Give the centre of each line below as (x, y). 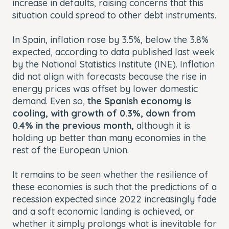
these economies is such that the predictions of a (114, 187)
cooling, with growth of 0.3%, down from (104, 113)
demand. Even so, (50, 101)
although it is (162, 125)
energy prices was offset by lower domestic (105, 88)
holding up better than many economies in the (109, 138)
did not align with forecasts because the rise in (109, 76)
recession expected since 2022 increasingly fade (114, 199)
